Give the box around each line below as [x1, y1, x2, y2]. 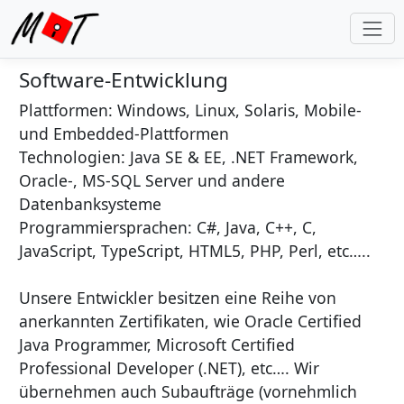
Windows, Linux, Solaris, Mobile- [113, 99, 362, 121]
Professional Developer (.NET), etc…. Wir [19, 357, 319, 379]
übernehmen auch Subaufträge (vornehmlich [19, 381, 357, 402]
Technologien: [19, 146, 125, 168]
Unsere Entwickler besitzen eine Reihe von [19, 287, 336, 308]
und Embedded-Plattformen [19, 123, 229, 144]
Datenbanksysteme [19, 193, 161, 215]
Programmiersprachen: [19, 216, 192, 238]
